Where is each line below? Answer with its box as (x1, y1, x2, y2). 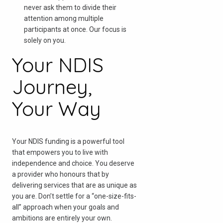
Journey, (12, 74, 92, 99)
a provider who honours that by (12, 170, 109, 178)
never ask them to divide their (24, 3, 116, 11)
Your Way (12, 96, 101, 121)
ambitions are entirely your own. (12, 214, 112, 222)
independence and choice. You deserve (12, 159, 134, 167)
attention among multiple (24, 14, 104, 22)
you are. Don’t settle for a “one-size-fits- (12, 192, 136, 200)
